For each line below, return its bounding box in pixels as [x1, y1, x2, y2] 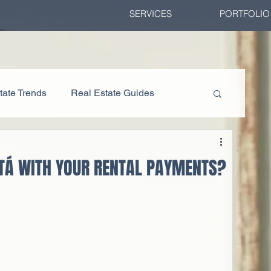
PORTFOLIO [219, 8, 270, 19]
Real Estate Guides [71, 87, 155, 99]
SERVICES [129, 8, 172, 19]
